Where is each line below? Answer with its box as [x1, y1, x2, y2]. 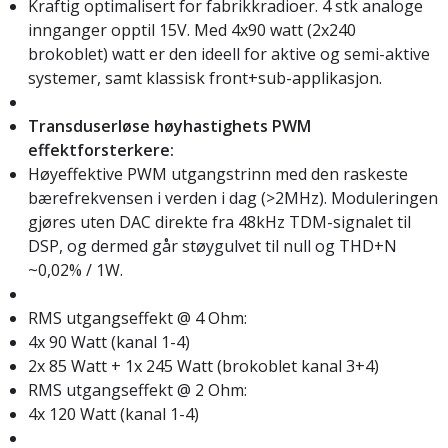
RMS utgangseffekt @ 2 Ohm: [28, 378, 247, 401]
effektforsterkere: [28, 138, 174, 161]
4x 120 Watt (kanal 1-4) [28, 402, 199, 425]
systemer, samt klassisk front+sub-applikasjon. [28, 66, 382, 89]
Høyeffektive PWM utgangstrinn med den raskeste [28, 162, 408, 185]
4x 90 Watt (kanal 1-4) [28, 330, 190, 353]
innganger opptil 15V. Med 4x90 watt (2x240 [28, 18, 356, 41]
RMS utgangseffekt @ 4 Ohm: [28, 306, 247, 329]
